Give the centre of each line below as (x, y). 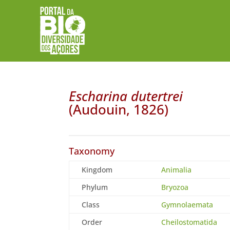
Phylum (95, 187)
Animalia (177, 169)
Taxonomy (92, 151)
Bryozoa (175, 187)
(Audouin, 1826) (119, 109)
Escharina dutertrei (126, 96)
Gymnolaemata (187, 204)
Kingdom (97, 169)
